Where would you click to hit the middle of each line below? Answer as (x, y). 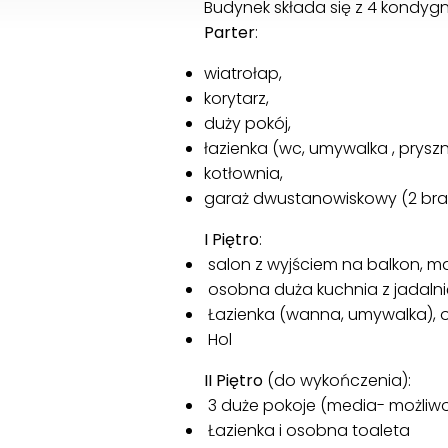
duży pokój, (247, 123)
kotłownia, (243, 173)
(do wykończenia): (337, 380)
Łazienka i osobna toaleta (307, 430)
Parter (229, 32)
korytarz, (236, 98)
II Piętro (233, 380)
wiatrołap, (243, 73)
